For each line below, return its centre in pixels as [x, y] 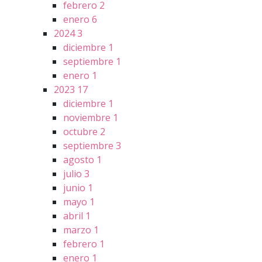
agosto [80, 160]
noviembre [88, 118]
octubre [82, 132]
